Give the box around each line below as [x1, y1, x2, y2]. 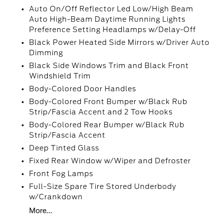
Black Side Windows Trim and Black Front [29, 62, 189, 70]
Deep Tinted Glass [29, 144, 100, 152]
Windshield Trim [29, 72, 91, 80]
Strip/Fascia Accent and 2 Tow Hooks [29, 108, 173, 116]
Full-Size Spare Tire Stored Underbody [29, 183, 177, 190]
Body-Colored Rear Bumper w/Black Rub [29, 121, 185, 129]
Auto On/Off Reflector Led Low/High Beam [29, 5, 194, 13]
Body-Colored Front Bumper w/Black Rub [29, 98, 188, 106]
